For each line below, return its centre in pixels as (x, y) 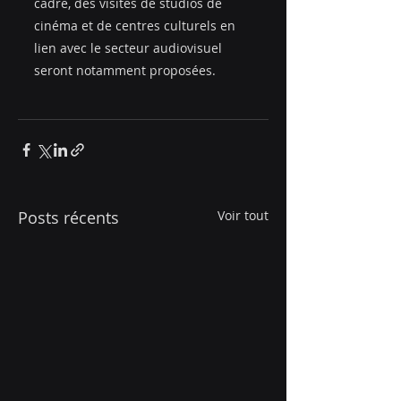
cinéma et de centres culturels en (137, 26)
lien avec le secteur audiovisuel (130, 48)
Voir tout (243, 216)
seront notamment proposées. (127, 71)
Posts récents (68, 218)
